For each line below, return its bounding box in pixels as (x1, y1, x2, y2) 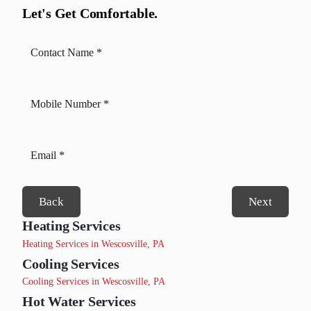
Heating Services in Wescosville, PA (22, 237, 165, 249)
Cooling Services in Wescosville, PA (22, 276, 165, 287)
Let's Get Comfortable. (22, 5, 158, 21)
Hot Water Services (22, 294, 136, 310)
